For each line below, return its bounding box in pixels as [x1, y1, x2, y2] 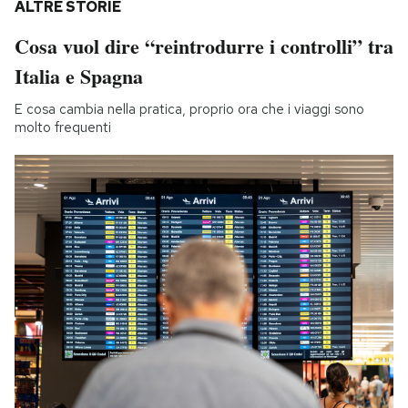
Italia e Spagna [15, 61, 143, 92]
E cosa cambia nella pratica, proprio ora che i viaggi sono [15, 100, 364, 119]
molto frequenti [15, 118, 111, 138]
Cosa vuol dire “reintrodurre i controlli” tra [15, 31, 393, 62]
